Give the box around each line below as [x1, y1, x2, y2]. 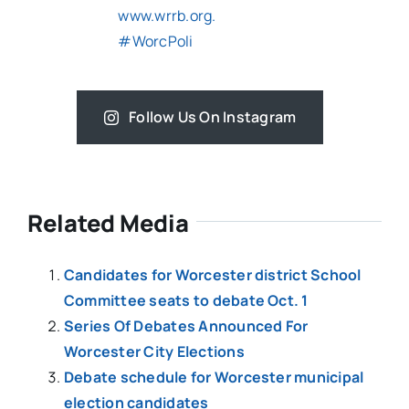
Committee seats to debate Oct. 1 [63, 290, 309, 311]
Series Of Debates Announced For [63, 316, 309, 337]
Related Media [26, 207, 189, 240]
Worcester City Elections [63, 341, 245, 362]
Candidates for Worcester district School [63, 265, 362, 286]
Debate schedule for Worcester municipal [63, 367, 364, 388]
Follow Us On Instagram [129, 107, 297, 128]
